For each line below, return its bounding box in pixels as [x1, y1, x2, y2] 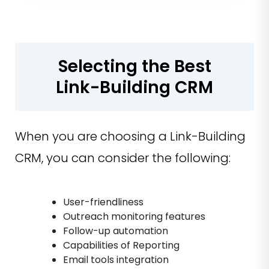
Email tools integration [63, 253, 169, 267]
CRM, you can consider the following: [15, 150, 231, 167]
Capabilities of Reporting [63, 238, 180, 253]
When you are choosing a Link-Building [15, 128, 246, 145]
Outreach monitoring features [63, 210, 205, 224]
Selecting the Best [58, 55, 211, 79]
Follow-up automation [63, 224, 168, 238]
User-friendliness [63, 195, 144, 210]
